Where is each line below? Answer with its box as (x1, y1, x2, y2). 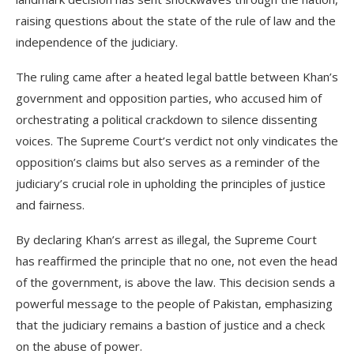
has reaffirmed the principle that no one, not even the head (16, 252, 337, 269)
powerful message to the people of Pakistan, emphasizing (16, 295, 333, 311)
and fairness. (16, 196, 85, 213)
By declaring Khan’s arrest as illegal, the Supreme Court (16, 231, 317, 247)
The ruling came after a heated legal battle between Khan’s (16, 68, 338, 85)
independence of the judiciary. (16, 33, 178, 50)
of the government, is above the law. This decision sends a (16, 273, 335, 290)
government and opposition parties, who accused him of (16, 89, 322, 106)
